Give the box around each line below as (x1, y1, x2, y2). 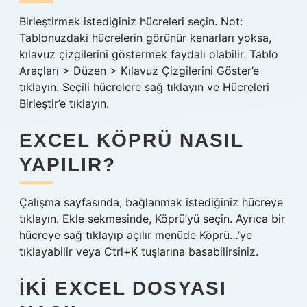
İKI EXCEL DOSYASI (19, 278, 227, 299)
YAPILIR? (19, 154, 116, 175)
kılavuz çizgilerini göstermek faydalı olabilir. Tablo (19, 47, 278, 61)
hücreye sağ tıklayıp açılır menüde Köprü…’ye (19, 228, 252, 242)
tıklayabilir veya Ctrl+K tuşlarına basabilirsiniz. (19, 245, 258, 258)
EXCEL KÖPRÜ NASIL (19, 130, 243, 151)
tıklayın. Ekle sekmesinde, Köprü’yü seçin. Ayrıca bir (19, 212, 285, 225)
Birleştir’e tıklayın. (19, 97, 109, 110)
